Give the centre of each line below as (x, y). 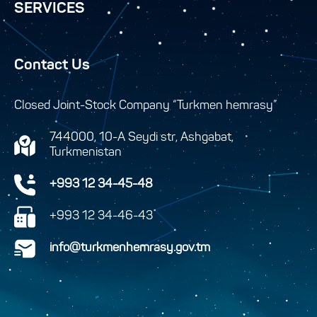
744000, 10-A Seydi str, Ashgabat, (142, 138)
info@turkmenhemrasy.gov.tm (130, 248)
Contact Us (52, 65)
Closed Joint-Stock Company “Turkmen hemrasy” (145, 106)
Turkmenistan (86, 152)
